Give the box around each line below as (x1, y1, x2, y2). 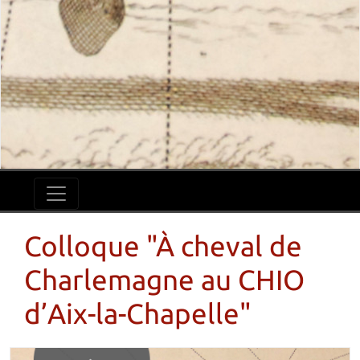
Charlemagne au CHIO (24, 264, 305, 296)
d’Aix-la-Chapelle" (24, 297, 252, 329)
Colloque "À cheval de (24, 230, 302, 262)
